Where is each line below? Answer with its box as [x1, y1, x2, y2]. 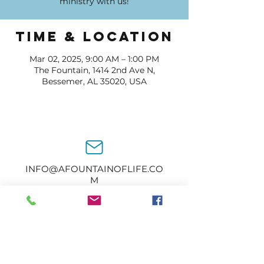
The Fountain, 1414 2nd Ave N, [34, 65, 155, 75]
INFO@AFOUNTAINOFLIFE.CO [25, 163, 163, 174]
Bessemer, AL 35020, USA [42, 76, 147, 87]
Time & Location [15, 28, 174, 45]
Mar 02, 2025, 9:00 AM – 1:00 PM [29, 54, 159, 64]
